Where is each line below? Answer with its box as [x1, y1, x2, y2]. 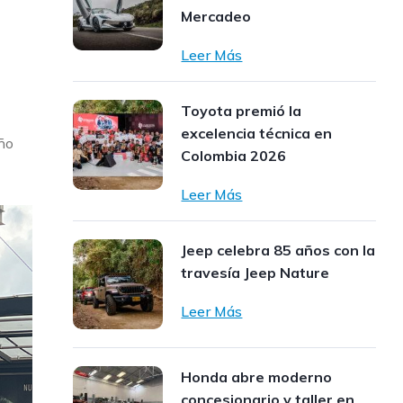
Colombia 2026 [181, 147, 287, 165]
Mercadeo [181, 7, 252, 25]
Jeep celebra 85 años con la [181, 241, 376, 259]
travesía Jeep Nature [181, 264, 330, 282]
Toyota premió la [181, 102, 302, 120]
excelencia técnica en [181, 124, 333, 142]
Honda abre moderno [181, 368, 333, 386]
